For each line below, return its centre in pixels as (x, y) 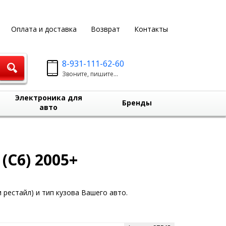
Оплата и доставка (44, 29)
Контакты (151, 29)
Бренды (137, 103)
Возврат (105, 29)
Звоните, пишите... (90, 74)
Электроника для (48, 98)
